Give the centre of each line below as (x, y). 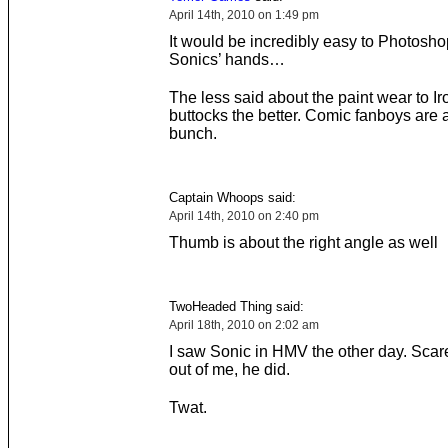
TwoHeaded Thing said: (236, 306)
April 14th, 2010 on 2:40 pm (243, 216)
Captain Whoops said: (232, 197)
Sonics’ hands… (226, 59)
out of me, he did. (229, 369)
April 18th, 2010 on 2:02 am (243, 325)
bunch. (192, 133)
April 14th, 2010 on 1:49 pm (243, 15)
